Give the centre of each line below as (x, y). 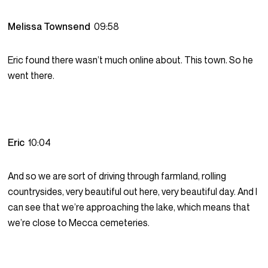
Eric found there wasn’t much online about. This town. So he (131, 60)
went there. (31, 76)
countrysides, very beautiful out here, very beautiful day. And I (133, 192)
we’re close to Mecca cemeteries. (79, 223)
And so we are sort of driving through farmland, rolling (117, 176)
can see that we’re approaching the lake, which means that (129, 207)
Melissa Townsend (51, 27)
